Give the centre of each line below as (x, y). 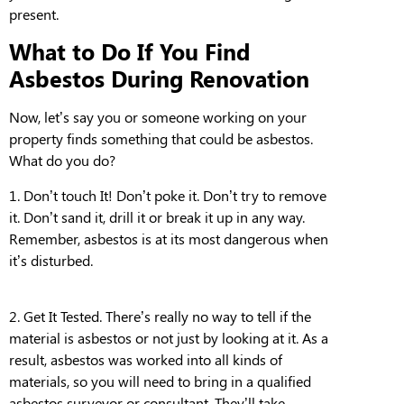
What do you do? (62, 161)
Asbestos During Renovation (159, 78)
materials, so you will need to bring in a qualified (160, 381)
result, (30, 359)
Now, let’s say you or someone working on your (158, 117)
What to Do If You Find (129, 51)
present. (34, 14)
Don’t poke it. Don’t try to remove (221, 195)
